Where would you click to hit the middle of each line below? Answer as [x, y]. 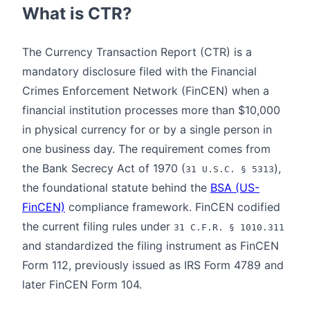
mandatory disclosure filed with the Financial [139, 71]
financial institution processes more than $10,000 [151, 110]
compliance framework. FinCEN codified [173, 207]
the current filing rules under [98, 226]
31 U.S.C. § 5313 [230, 169]
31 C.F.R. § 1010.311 [229, 227]
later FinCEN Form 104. [82, 284]
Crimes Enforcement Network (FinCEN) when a [146, 90]
